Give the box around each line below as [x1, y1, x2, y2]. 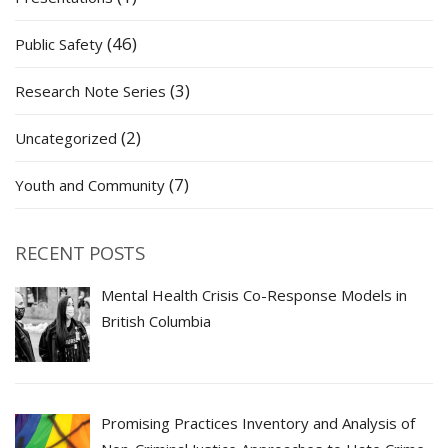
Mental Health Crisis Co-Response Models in [101, 285, 408, 306]
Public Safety [15, 34, 103, 55]
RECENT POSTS [15, 240, 144, 266]
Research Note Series [15, 81, 166, 102]
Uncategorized [15, 128, 117, 149]
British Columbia [101, 311, 212, 332]
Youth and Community [15, 175, 165, 196]
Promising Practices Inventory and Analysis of [101, 412, 416, 433]
